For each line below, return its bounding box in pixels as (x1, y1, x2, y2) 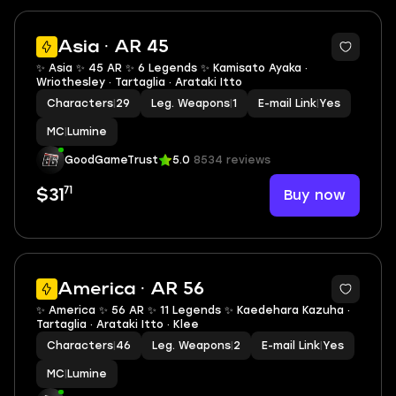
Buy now (284, 187, 346, 203)
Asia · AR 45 (57, 39, 169, 55)
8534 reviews (194, 154, 270, 166)
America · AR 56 (57, 281, 204, 297)
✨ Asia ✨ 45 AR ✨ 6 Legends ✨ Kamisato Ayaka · (36, 62, 308, 74)
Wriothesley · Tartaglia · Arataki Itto (36, 76, 242, 88)
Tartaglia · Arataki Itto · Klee (36, 318, 199, 331)
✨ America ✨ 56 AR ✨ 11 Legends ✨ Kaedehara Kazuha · (36, 304, 350, 316)
